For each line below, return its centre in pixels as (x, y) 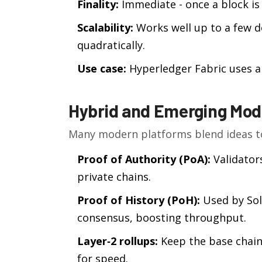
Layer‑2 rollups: (118, 241)
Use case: (102, 68)
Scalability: (105, 27)
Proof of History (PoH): (139, 200)
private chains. (114, 177)
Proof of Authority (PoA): (144, 159)
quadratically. (111, 45)
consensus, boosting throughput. (162, 218)
